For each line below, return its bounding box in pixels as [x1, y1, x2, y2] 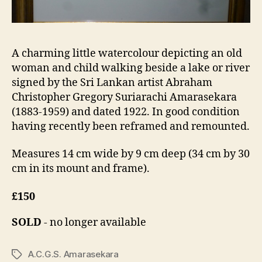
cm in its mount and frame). [12, 162, 150, 175]
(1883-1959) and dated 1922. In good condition [12, 105, 240, 119]
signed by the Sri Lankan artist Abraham [12, 75, 212, 89]
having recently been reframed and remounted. [12, 119, 250, 133]
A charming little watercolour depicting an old [12, 46, 242, 60]
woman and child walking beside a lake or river [12, 61, 250, 75]
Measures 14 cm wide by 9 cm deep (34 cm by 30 [12, 147, 250, 161]
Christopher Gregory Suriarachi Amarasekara [12, 90, 237, 104]
